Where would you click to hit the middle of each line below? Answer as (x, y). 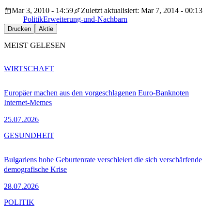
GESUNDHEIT (29, 136)
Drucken (19, 29)
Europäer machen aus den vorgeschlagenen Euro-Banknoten (96, 93)
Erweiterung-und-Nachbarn (85, 19)
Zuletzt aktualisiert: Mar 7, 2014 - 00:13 (142, 11)
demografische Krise (35, 170)
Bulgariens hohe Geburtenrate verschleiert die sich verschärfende (103, 160)
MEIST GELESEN (35, 46)
